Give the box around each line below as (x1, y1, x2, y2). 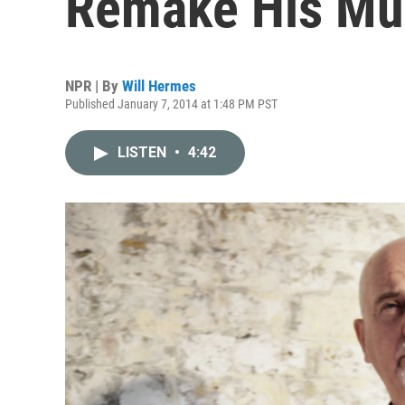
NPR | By (65, 77, 122, 95)
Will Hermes (122, 77, 196, 95)
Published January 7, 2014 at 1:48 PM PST (65, 97, 278, 111)
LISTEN (118, 144, 170, 161)
